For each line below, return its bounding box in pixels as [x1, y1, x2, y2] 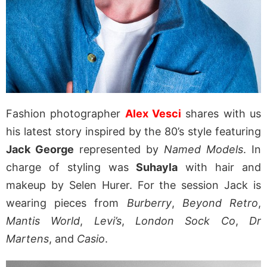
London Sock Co [135, 214, 235, 227]
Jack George [6, 142, 74, 156]
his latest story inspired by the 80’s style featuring [6, 125, 261, 138]
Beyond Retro [182, 196, 259, 209]
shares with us [181, 107, 262, 120]
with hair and [178, 160, 262, 173]
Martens [6, 232, 49, 245]
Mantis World [6, 214, 80, 227]
